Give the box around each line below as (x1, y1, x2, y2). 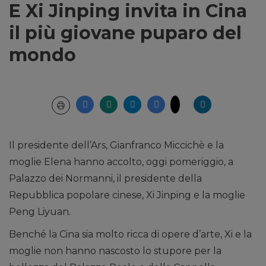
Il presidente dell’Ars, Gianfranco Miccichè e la (9, 140, 224, 151)
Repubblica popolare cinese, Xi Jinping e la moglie (9, 189, 245, 201)
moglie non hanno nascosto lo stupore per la (9, 245, 221, 257)
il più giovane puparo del (9, 22, 242, 45)
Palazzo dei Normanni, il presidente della (9, 173, 202, 185)
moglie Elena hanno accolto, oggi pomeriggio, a (9, 156, 233, 168)
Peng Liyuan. (9, 206, 71, 218)
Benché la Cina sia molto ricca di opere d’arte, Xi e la (9, 229, 252, 240)
